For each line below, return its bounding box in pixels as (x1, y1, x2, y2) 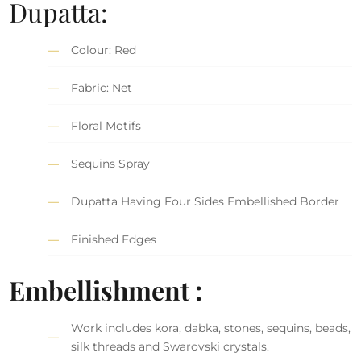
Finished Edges (71, 231, 157, 247)
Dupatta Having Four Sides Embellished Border (71, 193, 340, 209)
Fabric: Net (71, 80, 133, 95)
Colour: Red (71, 42, 137, 57)
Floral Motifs (71, 118, 142, 133)
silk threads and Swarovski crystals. (71, 338, 270, 354)
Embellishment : (9, 272, 203, 307)
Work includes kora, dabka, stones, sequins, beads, (71, 320, 351, 335)
